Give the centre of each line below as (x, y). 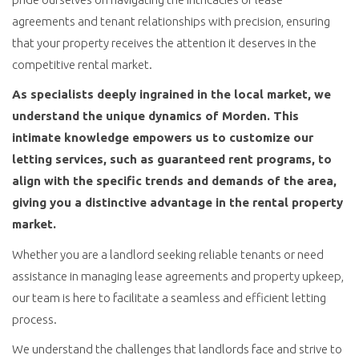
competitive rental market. (82, 64)
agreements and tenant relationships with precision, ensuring (171, 21)
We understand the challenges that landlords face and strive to (177, 349)
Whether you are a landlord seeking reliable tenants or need (168, 254)
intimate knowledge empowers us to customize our (163, 137)
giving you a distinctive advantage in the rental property (177, 202)
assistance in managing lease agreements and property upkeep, (178, 276)
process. (34, 319)
